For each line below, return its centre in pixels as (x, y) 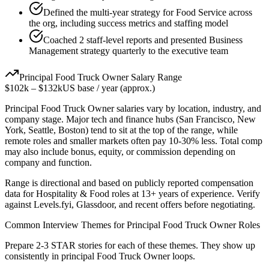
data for (20, 194)
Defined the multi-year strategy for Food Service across (148, 13)
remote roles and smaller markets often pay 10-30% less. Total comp (134, 141)
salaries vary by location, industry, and (188, 109)
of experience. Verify (219, 194)
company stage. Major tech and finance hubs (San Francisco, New (130, 119)
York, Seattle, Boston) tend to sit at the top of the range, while (121, 130)
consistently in (33, 256)
